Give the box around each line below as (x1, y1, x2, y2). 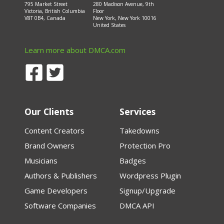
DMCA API (119, 200, 154, 211)
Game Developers (24, 185, 87, 196)
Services (119, 105, 155, 118)
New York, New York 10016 (93, 14, 157, 22)
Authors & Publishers (24, 170, 97, 181)
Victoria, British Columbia (24, 7, 85, 15)
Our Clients (24, 105, 73, 118)
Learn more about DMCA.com (24, 45, 125, 55)
